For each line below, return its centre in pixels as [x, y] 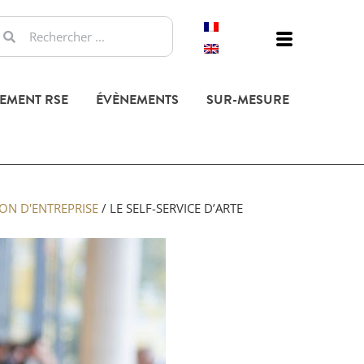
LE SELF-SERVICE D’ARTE [176, 208]
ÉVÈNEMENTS [137, 100]
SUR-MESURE [247, 100]
